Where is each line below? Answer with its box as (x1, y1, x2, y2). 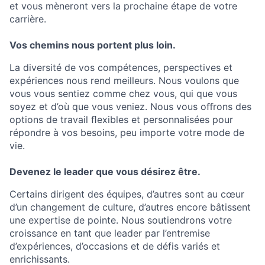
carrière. (9, 13, 46, 25)
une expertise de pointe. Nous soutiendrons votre (9, 214, 232, 227)
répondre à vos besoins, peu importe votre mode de (9, 127, 244, 139)
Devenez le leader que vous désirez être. (9, 166, 201, 178)
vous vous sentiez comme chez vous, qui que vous (9, 88, 237, 100)
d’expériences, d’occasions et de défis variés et (9, 240, 220, 253)
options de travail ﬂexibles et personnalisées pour (9, 114, 233, 126)
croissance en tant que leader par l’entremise (9, 227, 210, 240)
